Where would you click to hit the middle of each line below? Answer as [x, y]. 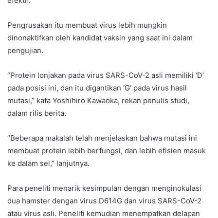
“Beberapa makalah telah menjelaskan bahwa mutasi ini [102, 138]
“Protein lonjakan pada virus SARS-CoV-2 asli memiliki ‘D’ [106, 75]
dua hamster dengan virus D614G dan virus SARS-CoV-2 [104, 200]
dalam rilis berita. [37, 113]
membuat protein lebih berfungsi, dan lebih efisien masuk [107, 150]
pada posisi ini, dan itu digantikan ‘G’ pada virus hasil [97, 88]
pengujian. [25, 50]
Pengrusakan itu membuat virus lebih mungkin [87, 25]
